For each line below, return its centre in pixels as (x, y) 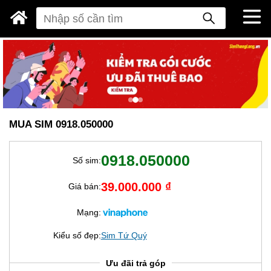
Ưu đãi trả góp (135, 263)
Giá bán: (84, 187)
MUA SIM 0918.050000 (61, 124)
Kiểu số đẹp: (77, 235)
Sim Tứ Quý (124, 235)
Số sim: (87, 160)
